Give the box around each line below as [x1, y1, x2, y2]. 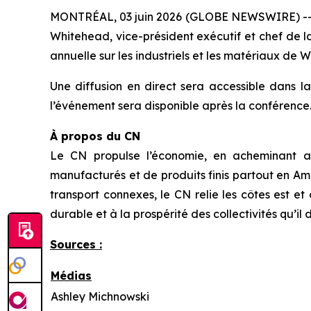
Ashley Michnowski [51, 289, 149, 303]
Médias [51, 268, 92, 283]
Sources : [50, 237, 102, 251]
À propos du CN [50, 128, 140, 143]
